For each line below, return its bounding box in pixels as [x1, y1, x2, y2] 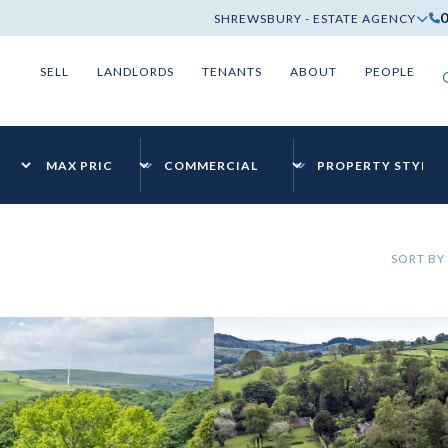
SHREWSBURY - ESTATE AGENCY [214, 10, 416, 26]
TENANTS [201, 64, 262, 79]
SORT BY [391, 251, 445, 266]
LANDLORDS [96, 64, 174, 79]
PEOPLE [364, 64, 415, 79]
